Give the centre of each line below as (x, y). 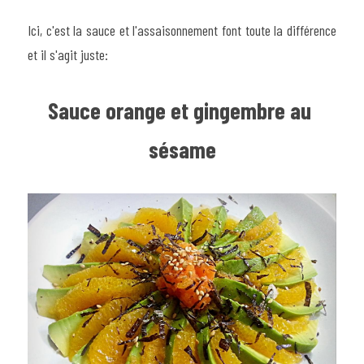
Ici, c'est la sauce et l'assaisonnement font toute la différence (182, 30)
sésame (182, 149)
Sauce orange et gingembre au (180, 110)
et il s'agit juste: (68, 54)
